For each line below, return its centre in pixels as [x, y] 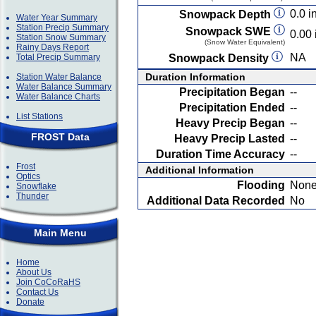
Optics [28, 176]
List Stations [39, 116]
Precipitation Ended [232, 108]
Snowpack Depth [226, 14]
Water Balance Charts [58, 97]
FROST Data [60, 137]
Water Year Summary [57, 18]
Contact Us [37, 292]
